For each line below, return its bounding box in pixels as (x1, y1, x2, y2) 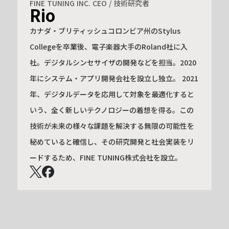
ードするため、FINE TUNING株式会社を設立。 (29, 152, 182, 163)
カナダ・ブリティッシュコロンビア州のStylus (29, 25, 180, 36)
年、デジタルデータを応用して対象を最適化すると (29, 88, 194, 99)
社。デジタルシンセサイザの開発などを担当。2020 (29, 57, 196, 67)
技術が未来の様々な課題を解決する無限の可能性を (29, 120, 194, 131)
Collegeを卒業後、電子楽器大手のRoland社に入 (29, 41, 188, 52)
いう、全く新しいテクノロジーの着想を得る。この (29, 104, 194, 115)
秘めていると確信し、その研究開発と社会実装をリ (29, 136, 194, 147)
